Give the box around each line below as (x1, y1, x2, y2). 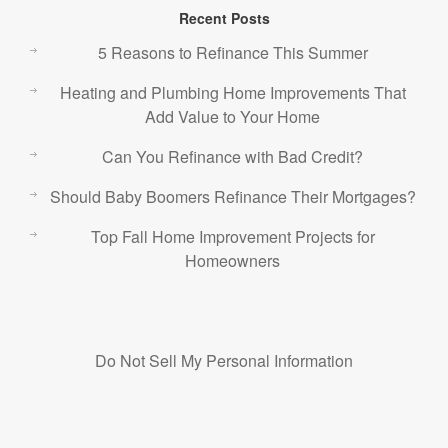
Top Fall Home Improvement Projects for (90, 225, 375, 248)
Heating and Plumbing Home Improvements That (59, 81, 406, 104)
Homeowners (185, 249, 280, 272)
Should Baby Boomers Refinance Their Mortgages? (49, 185, 416, 208)
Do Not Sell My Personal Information (95, 349, 353, 372)
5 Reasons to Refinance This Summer (97, 41, 368, 64)
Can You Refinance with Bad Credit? (102, 145, 363, 168)
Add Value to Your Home (145, 105, 320, 128)
